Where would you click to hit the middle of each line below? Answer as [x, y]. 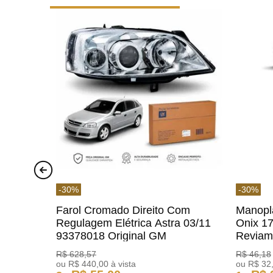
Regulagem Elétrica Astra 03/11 [134, 223]
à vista [122, 264]
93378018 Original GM [112, 236]
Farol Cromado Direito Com [123, 210]
